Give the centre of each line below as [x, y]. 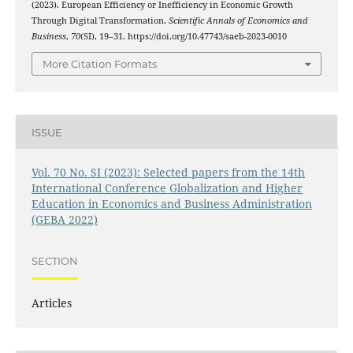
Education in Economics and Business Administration [171, 204]
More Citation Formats [100, 64]
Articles [51, 303]
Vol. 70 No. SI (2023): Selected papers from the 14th [168, 173]
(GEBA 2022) [64, 220]
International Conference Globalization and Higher [167, 188]
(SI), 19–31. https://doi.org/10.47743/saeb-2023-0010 [183, 36]
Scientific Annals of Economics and [238, 20]
